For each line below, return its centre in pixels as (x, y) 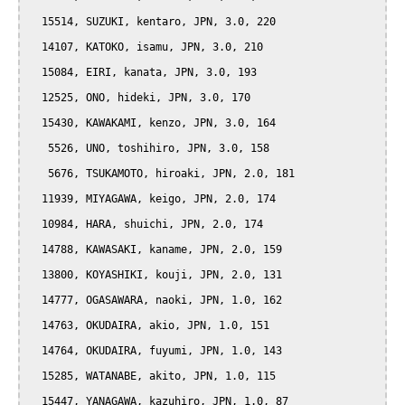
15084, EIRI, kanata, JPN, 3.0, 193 (35, 73)
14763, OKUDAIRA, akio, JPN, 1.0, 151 (35, 326)
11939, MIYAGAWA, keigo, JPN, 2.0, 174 (35, 199)
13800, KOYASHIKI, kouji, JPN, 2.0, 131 (35, 275)
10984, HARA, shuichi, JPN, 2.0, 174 (35, 225)
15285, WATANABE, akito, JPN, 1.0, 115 (35, 377)
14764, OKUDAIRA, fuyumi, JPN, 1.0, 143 (35, 351)
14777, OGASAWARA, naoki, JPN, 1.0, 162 (35, 301)
